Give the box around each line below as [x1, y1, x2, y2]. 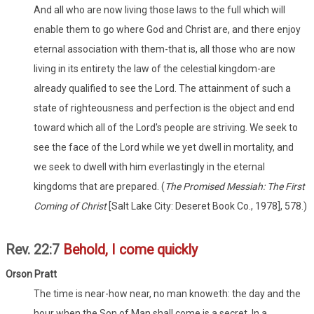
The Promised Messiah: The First [165, 181, 305, 193]
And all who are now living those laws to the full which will [34, 4, 285, 16]
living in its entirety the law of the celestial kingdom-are [34, 63, 275, 75]
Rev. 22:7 [6, 242, 63, 259]
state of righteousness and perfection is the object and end [34, 102, 294, 114]
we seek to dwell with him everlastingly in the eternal [34, 161, 265, 173]
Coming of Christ [34, 200, 107, 212]
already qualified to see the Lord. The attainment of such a [34, 83, 291, 95]
